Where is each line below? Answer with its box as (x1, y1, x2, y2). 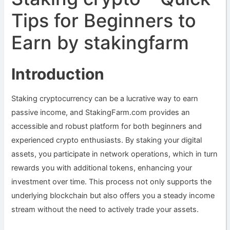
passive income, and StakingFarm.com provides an (11, 107, 190, 117)
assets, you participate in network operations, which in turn (11, 149, 218, 159)
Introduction (11, 64, 105, 83)
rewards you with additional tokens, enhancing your (11, 163, 193, 172)
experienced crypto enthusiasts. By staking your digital (11, 135, 202, 145)
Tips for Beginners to (11, 9, 197, 32)
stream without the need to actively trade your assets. (11, 204, 199, 214)
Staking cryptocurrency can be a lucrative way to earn (11, 93, 199, 103)
